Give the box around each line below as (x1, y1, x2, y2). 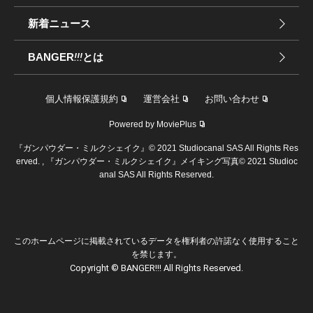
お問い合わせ (205, 94, 259, 105)
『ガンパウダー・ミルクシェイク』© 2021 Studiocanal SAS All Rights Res (15, 143, 298, 154)
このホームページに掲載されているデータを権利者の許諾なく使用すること (14, 236, 299, 247)
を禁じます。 (131, 249, 182, 260)
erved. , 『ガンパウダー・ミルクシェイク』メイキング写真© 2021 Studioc (15, 156, 298, 167)
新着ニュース (28, 17, 91, 30)
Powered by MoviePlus (108, 119, 196, 130)
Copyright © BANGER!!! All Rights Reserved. (70, 263, 243, 274)
